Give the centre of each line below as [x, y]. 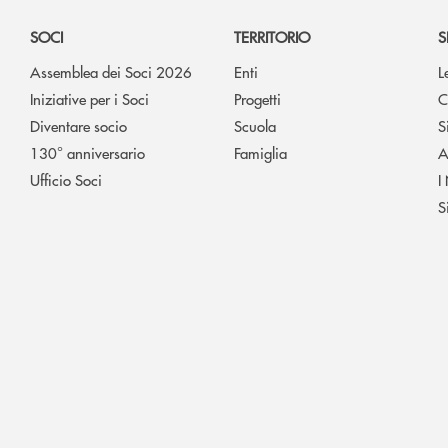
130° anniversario [87, 153]
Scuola [255, 126]
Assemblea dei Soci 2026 [111, 72]
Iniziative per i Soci [89, 99]
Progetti [257, 99]
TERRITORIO [272, 37]
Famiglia [260, 153]
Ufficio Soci [66, 180]
